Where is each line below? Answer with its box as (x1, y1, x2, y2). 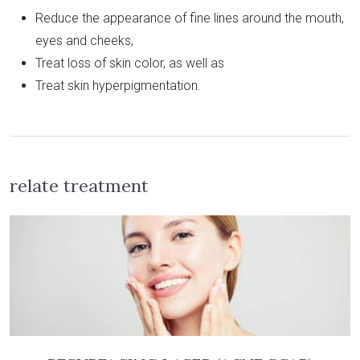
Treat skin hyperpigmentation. (35, 78, 201, 94)
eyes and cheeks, (35, 33, 133, 49)
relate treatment (10, 174, 149, 198)
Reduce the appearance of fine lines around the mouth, (35, 10, 344, 27)
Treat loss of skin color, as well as (35, 55, 224, 72)
